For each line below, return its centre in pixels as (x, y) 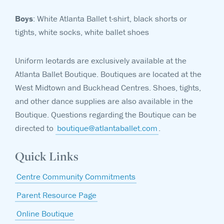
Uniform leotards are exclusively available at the (101, 60)
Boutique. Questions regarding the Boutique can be (106, 114)
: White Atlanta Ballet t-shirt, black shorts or (110, 18)
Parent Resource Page (56, 195)
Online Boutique (45, 213)
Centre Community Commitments (76, 176)
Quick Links (47, 156)
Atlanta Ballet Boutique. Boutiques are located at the (108, 74)
